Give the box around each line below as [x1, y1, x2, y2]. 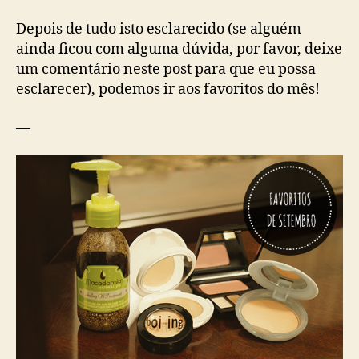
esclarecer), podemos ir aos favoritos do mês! [16, 80, 320, 99]
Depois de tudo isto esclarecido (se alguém [16, 20, 301, 38]
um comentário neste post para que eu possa [16, 60, 316, 79]
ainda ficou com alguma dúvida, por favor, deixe [16, 40, 342, 58]
